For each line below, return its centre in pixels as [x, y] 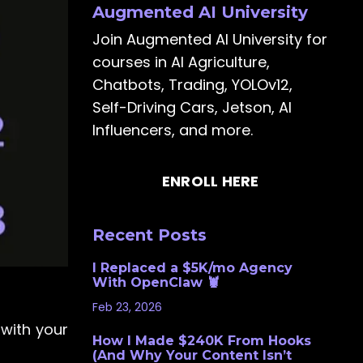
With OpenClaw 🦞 [156, 282]
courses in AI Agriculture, [181, 62]
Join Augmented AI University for [209, 39]
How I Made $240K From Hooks [201, 340]
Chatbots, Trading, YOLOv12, [192, 84]
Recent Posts [149, 235]
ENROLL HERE [210, 181]
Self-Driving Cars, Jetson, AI [192, 107]
